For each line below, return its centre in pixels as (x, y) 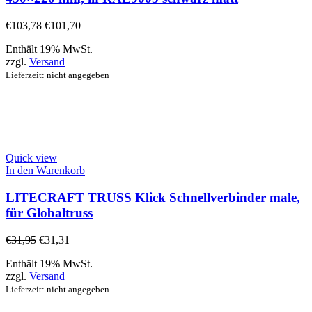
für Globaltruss (49, 212)
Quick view (31, 158)
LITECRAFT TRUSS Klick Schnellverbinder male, (153, 197)
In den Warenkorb (45, 171)
